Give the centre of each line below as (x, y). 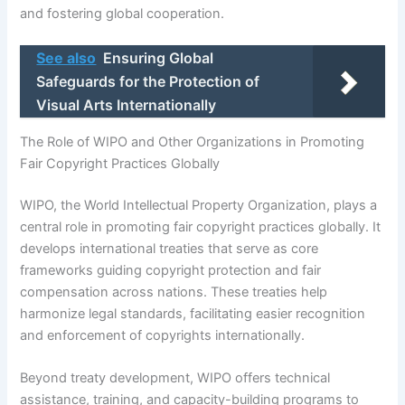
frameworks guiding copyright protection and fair (171, 270)
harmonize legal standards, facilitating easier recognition (193, 313)
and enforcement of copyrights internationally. (163, 335)
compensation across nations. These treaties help (174, 292)
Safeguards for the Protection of (148, 82)
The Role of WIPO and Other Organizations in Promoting (193, 141)
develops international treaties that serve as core (170, 248)
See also (66, 58)
